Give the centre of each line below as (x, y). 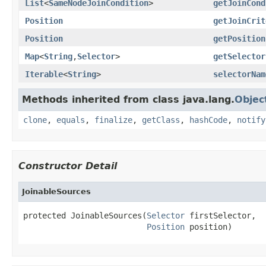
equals (71, 120)
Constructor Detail (68, 166)
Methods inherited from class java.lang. (128, 99)
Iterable (44, 74)
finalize (113, 120)
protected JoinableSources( (85, 215)
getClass (161, 120)
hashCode (208, 120)
